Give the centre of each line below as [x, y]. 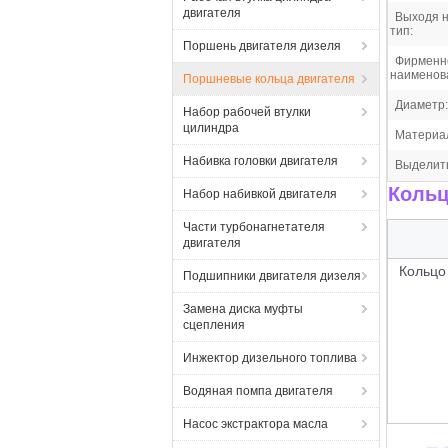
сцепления [214, 325]
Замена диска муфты [243, 309]
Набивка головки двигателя [260, 161]
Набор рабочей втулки [247, 112]
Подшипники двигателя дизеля [272, 276]
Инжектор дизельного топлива [270, 358]
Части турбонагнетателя [254, 227]
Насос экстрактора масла [255, 424]
